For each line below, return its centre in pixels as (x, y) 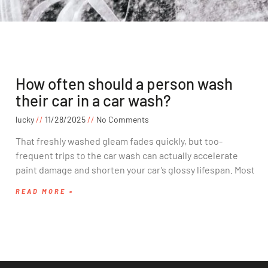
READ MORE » (45, 191)
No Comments (122, 120)
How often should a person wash (124, 84)
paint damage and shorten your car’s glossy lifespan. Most (135, 170)
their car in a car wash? (93, 100)
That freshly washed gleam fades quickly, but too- (119, 141)
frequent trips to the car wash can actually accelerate (127, 156)
